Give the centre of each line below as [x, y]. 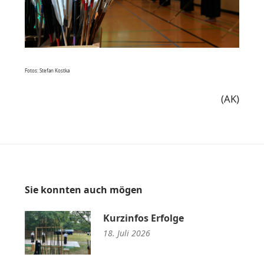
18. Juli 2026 [127, 233]
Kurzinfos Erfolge [143, 218]
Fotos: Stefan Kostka [47, 71]
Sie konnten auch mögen [84, 190]
